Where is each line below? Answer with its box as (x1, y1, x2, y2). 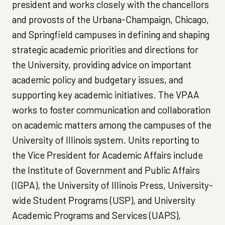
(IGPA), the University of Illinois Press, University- (12, 179, 213, 191)
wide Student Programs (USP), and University (12, 194, 195, 206)
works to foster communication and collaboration (12, 103, 210, 116)
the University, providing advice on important (12, 58, 191, 70)
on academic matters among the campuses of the (12, 119, 211, 131)
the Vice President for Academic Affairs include (12, 149, 203, 161)
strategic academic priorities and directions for (12, 43, 198, 55)
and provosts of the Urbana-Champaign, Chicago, (12, 13, 209, 25)
